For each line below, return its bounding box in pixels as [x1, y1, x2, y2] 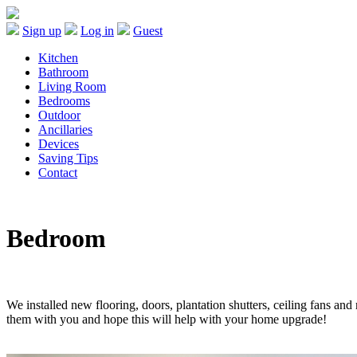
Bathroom [38, 65, 88, 79]
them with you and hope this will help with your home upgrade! [6, 312, 327, 326]
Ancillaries [38, 123, 92, 136]
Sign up [22, 24, 61, 37]
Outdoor [38, 108, 80, 122]
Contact [38, 166, 77, 179]
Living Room [38, 80, 106, 93]
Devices [38, 137, 79, 151]
